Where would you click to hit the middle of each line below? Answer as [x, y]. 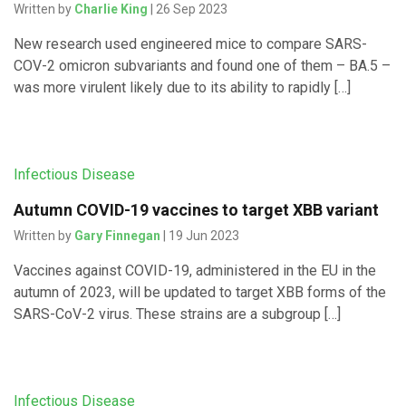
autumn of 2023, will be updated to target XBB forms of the [200, 293]
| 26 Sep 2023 [188, 10]
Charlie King [111, 10]
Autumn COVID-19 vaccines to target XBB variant [196, 210]
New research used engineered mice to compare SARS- [190, 44]
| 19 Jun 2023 [200, 236]
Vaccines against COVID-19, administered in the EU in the [195, 271]
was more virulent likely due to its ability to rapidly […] [182, 88]
